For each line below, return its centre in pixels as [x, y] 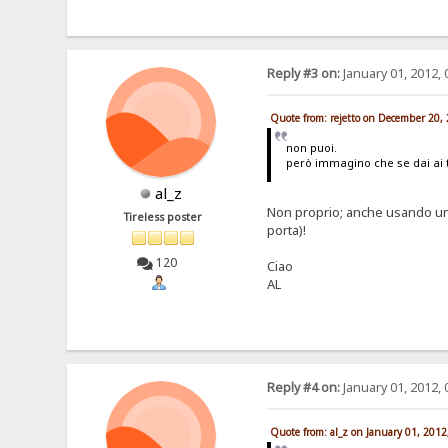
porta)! [286, 230]
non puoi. [312, 147]
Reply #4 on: [303, 388]
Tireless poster [163, 217]
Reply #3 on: [303, 74]
